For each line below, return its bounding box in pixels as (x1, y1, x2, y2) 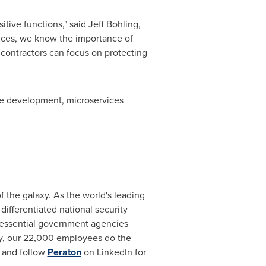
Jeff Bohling (88, 17, 138, 31)
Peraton (47, 245, 81, 259)
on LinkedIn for (81, 245, 146, 259)
